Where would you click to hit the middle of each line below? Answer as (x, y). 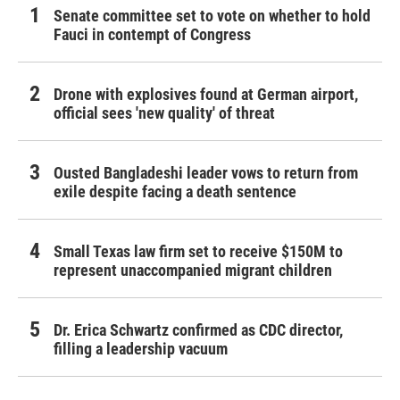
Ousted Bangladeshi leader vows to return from (206, 173)
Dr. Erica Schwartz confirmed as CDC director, (198, 330)
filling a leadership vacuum (141, 349)
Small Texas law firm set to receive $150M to (198, 252)
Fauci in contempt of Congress (152, 35)
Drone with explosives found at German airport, (206, 95)
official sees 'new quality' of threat (164, 113)
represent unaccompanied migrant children (193, 271)
